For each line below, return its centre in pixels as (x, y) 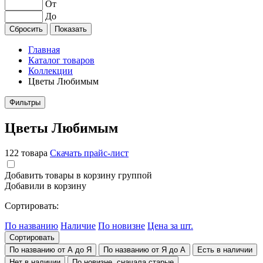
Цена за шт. (170, 225)
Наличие (78, 225)
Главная (44, 49)
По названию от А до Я (50, 249)
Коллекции (50, 70)
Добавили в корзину (45, 186)
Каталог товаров (61, 60)
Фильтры (25, 102)
